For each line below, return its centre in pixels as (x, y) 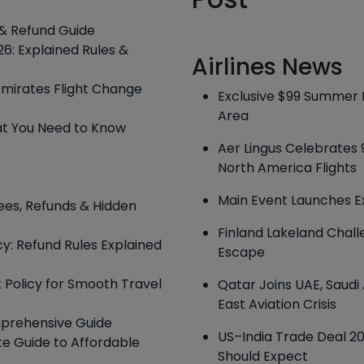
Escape (241, 252)
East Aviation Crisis (277, 304)
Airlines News (267, 67)
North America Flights (287, 168)
